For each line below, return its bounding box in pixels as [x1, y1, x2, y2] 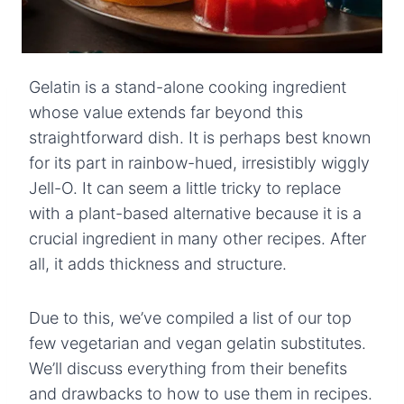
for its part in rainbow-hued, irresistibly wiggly [29, 152, 370, 172]
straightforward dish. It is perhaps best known [29, 127, 371, 147]
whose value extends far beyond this [29, 102, 303, 122]
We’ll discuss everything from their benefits [29, 358, 347, 378]
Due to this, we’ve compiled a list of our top [29, 308, 352, 327]
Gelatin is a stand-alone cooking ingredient [29, 77, 346, 96]
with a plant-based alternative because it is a [29, 203, 362, 223]
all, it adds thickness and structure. [29, 253, 287, 273]
